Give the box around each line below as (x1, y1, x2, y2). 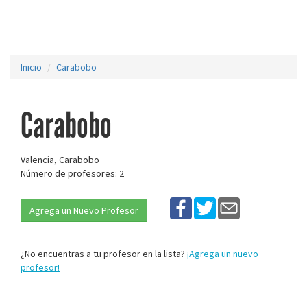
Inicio (21, 61, 42, 73)
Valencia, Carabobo (21, 153, 99, 166)
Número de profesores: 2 (21, 167, 124, 180)
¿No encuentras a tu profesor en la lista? (21, 247, 187, 260)
